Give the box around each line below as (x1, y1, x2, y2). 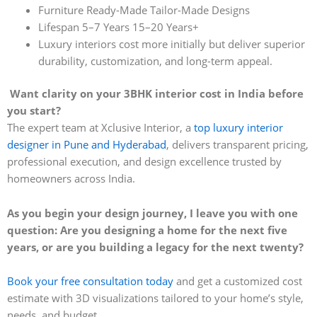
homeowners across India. (7, 171, 135, 185)
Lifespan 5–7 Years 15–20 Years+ (38, 19, 199, 34)
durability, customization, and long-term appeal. (38, 53, 272, 68)
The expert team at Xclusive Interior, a (7, 120, 194, 134)
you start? (7, 103, 61, 117)
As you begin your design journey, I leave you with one (7, 206, 298, 221)
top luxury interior (194, 120, 283, 134)
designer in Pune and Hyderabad (7, 137, 166, 151)
